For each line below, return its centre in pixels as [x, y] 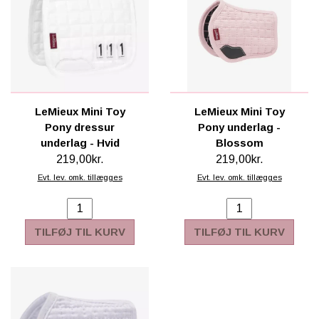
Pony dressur [80, 127]
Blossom [239, 142]
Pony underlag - [239, 127]
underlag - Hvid [80, 142]
